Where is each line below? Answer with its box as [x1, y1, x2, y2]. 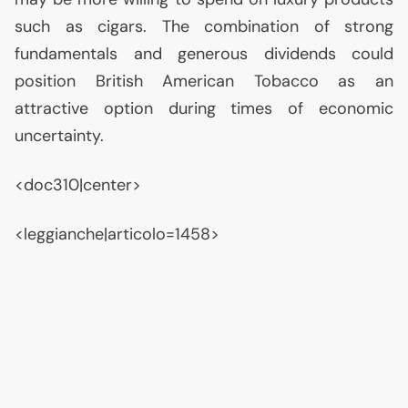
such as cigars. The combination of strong [15, 15, 393, 37]
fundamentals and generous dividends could [15, 43, 393, 65]
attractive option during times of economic [15, 97, 393, 119]
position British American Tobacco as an [15, 70, 393, 92]
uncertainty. [15, 125, 104, 147]
